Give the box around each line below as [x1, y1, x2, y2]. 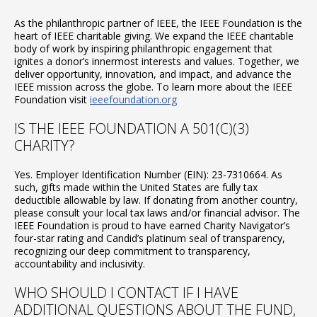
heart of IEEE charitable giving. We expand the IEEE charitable [14, 28, 294, 42]
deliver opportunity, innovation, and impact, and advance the [14, 67, 292, 81]
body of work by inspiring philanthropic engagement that [14, 41, 272, 55]
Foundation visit [14, 92, 90, 106]
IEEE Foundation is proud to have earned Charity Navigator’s [14, 218, 290, 232]
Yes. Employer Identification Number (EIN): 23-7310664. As [14, 167, 282, 181]
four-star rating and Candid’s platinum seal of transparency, [14, 231, 285, 245]
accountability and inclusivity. [14, 256, 145, 270]
